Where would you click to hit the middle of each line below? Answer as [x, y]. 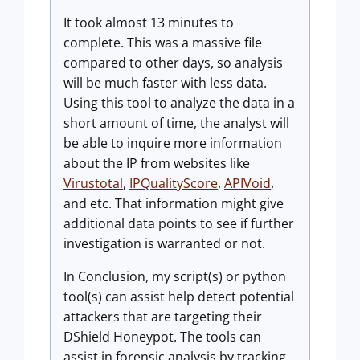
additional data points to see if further [179, 223]
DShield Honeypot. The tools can [162, 336]
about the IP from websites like [157, 163]
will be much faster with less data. [165, 82]
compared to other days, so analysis [173, 62]
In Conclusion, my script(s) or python [175, 276]
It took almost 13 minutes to [149, 22]
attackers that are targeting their [163, 316]
